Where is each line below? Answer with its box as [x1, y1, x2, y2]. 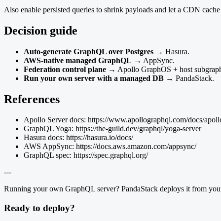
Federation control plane [24, 65, 106, 74]
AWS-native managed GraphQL [24, 56, 132, 65]
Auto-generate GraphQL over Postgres [24, 47, 153, 56]
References [4, 92, 60, 106]
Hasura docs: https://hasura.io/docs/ [24, 133, 133, 142]
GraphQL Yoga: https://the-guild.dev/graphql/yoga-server [24, 124, 201, 133]
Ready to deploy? [4, 203, 75, 214]
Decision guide [4, 24, 77, 37]
